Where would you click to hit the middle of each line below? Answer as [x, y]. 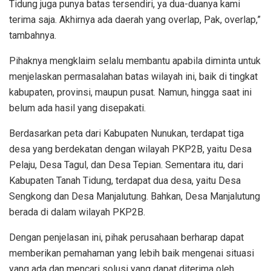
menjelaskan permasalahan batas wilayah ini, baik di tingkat [133, 76]
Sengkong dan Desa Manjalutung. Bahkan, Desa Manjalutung [135, 196]
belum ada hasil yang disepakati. [77, 108]
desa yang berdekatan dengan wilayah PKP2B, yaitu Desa [130, 149]
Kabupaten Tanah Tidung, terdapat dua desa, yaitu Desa [125, 180]
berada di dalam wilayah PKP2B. [77, 212]
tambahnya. [33, 35]
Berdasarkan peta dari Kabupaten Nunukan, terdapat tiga [126, 133]
